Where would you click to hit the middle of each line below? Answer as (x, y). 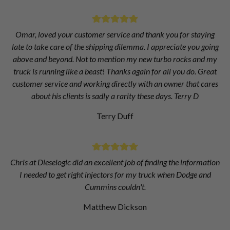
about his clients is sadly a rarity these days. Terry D (115, 96)
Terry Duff (115, 116)
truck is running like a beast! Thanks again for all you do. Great (115, 71)
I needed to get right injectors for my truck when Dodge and (115, 175)
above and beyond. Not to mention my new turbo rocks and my (115, 59)
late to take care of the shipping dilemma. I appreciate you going (115, 47)
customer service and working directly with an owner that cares (115, 84)
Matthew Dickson (115, 207)
